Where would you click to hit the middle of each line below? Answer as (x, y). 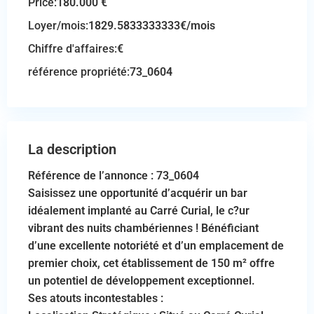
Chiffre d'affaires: (73, 49)
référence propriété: (79, 72)
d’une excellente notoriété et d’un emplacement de (156, 246)
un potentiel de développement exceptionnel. (142, 281)
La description (72, 150)
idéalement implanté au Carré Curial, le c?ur (139, 211)
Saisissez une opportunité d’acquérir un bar (138, 193)
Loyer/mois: (58, 26)
